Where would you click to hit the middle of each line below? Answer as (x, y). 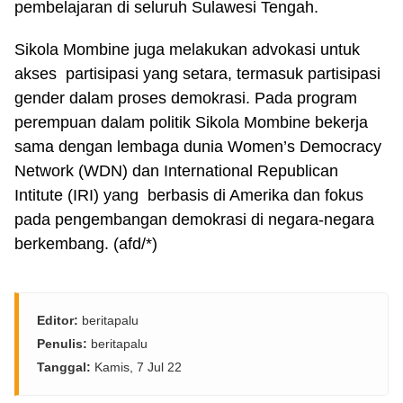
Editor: (58, 320)
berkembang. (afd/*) (86, 244)
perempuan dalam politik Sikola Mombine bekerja (191, 122)
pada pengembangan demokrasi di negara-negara (194, 219)
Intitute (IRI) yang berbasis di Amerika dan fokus (189, 195)
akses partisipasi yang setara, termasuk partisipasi (197, 74)
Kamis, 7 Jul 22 (136, 367)
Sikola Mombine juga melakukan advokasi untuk (187, 49)
